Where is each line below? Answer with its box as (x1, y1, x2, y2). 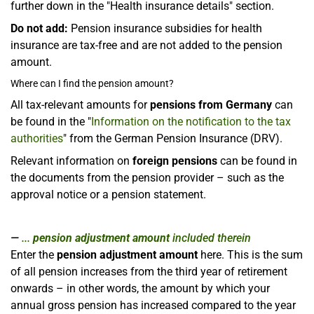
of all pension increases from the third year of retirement (11, 264, 287, 278)
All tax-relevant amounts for (11, 97, 150, 111)
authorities (11, 131, 63, 145)
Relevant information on (11, 153, 132, 168)
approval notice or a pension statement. (11, 187, 206, 201)
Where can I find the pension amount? (11, 77, 174, 89)
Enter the (11, 247, 57, 261)
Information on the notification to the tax (91, 114, 291, 128)
